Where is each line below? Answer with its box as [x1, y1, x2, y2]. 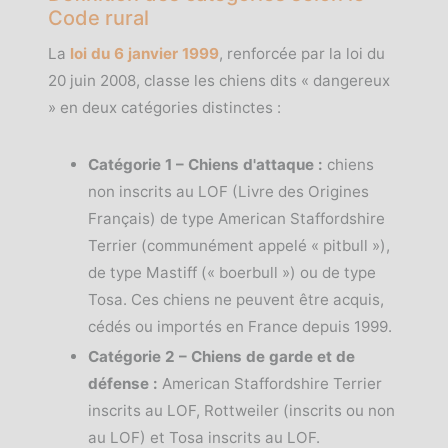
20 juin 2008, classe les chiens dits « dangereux [48, 71, 390, 90]
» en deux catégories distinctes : [48, 98, 281, 117]
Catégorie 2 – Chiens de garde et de [88, 347, 355, 366]
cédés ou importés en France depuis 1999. [88, 317, 392, 336]
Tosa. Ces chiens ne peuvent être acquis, [88, 290, 384, 309]
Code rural [48, 6, 149, 30]
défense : [88, 374, 158, 393]
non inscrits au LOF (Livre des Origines [88, 182, 369, 201]
